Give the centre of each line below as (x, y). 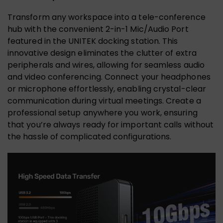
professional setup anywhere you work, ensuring (103, 112)
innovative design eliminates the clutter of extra (102, 53)
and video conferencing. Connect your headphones (109, 77)
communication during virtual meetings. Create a (104, 101)
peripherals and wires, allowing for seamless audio (106, 65)
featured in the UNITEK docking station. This (93, 41)
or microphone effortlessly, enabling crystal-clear (107, 89)
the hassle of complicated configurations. (90, 136)
